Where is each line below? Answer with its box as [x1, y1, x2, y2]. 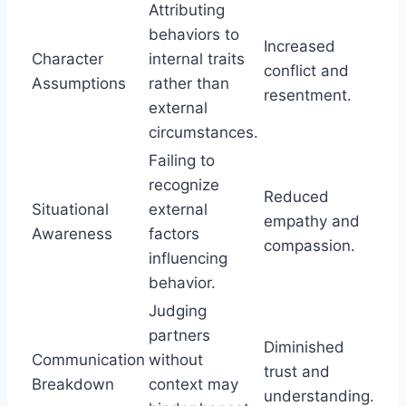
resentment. [264, 85, 352, 104]
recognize [149, 175, 219, 194]
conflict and [264, 61, 349, 80]
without [149, 350, 203, 369]
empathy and [264, 211, 360, 230]
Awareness [32, 224, 112, 243]
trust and [264, 362, 330, 381]
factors [149, 224, 199, 243]
